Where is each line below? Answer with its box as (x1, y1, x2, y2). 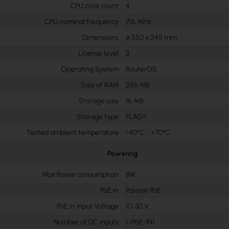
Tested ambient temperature (27, 128, 119, 138)
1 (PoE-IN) (126, 218, 155, 227)
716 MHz (126, 17, 152, 27)
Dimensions (82, 33, 119, 42)
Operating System (61, 65, 119, 74)
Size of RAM (81, 81, 119, 90)
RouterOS (126, 65, 157, 74)
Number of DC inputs (54, 218, 119, 227)
